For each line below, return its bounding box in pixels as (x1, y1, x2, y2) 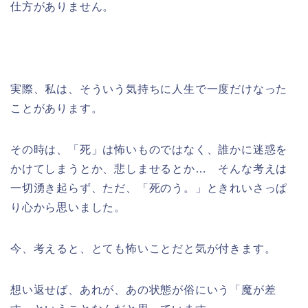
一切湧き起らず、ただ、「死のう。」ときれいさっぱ (10, 182, 288, 194)
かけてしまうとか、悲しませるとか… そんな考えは (10, 163, 288, 175)
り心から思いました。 (10, 201, 126, 213)
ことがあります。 (10, 102, 103, 114)
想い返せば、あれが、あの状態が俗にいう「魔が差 (10, 284, 276, 296)
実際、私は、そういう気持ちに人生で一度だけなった (10, 83, 288, 95)
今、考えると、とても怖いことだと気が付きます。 (10, 243, 276, 254)
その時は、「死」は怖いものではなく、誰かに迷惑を (10, 144, 288, 155)
